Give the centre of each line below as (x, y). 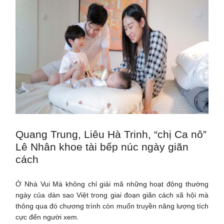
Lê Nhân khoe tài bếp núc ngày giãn (102, 146)
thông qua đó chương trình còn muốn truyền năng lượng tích (112, 206)
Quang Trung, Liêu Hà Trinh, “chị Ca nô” (111, 134)
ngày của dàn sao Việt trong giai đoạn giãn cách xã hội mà (112, 195)
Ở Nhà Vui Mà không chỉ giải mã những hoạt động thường (112, 184)
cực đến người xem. (47, 217)
